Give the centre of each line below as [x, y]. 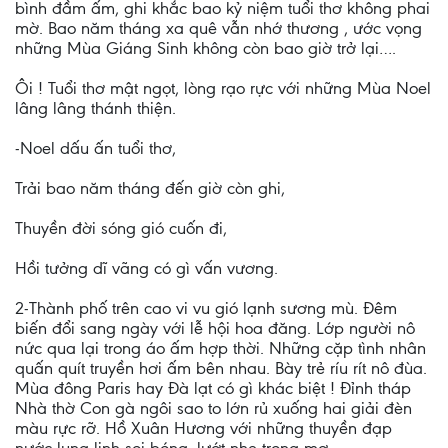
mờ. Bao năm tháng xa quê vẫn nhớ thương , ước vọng [218, 28]
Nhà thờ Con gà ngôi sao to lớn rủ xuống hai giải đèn [213, 408]
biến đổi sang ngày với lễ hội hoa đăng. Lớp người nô [215, 328]
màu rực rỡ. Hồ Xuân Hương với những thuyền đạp [203, 428]
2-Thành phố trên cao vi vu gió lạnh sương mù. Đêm [206, 308]
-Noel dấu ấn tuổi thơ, [95, 148]
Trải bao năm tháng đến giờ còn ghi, [150, 188]
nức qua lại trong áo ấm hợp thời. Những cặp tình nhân [220, 348]
